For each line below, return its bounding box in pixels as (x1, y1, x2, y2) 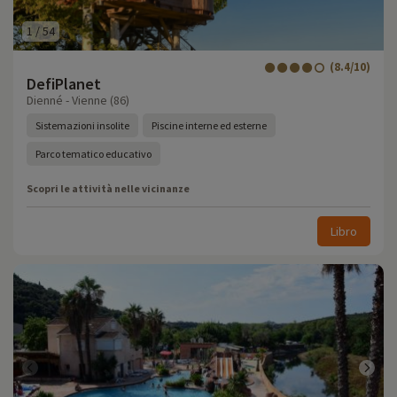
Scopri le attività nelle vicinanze (27, 182, 190, 195)
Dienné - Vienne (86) (27, 92, 129, 108)
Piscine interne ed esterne (152, 119, 267, 132)
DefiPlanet (27, 74, 101, 94)
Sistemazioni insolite (35, 119, 129, 132)
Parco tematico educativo (35, 147, 152, 160)
